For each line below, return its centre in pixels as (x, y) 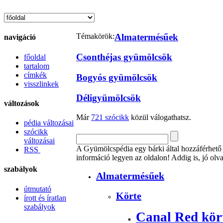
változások (22, 103)
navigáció (20, 37)
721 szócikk (110, 117)
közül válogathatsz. (160, 117)
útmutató (38, 189)
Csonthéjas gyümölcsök (124, 57)
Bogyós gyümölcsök (117, 78)
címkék (35, 75)
